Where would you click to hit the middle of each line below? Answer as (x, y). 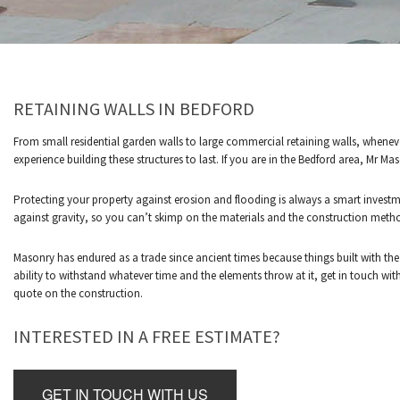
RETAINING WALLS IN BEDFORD (134, 108)
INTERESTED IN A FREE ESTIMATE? (147, 336)
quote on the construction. (78, 293)
